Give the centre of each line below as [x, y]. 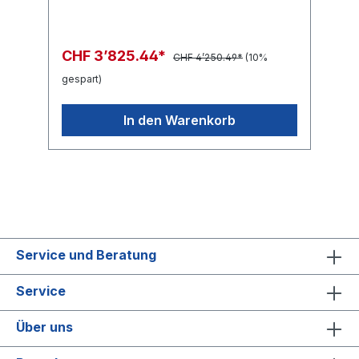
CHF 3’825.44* [115, 55]
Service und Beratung [86, 254]
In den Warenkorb [179, 120]
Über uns [44, 327]
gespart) [82, 79]
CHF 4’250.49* [208, 57]
